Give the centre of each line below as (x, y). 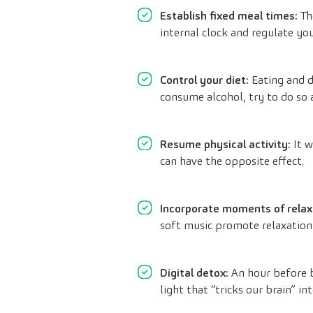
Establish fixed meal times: (229, 16)
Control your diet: (204, 80)
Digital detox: (194, 273)
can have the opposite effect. (232, 161)
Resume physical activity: (225, 145)
